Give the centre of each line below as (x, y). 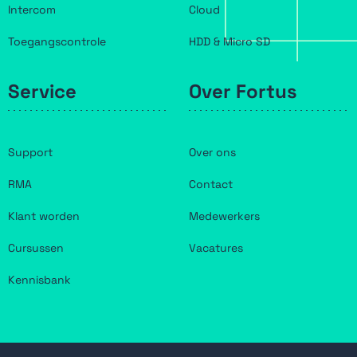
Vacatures (216, 247)
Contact (211, 184)
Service (42, 92)
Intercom (32, 9)
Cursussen (36, 247)
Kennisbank (39, 279)
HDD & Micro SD (229, 41)
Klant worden (44, 216)
